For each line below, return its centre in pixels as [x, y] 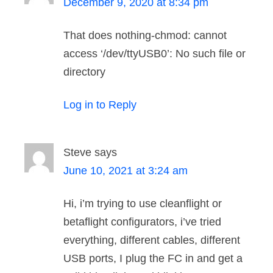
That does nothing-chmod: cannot [145, 36]
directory [84, 72]
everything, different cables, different [152, 240]
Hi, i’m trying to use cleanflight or [143, 204]
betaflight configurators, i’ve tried [142, 222]
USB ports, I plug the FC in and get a [153, 259]
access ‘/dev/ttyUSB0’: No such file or [154, 54]
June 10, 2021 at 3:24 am [126, 171]
